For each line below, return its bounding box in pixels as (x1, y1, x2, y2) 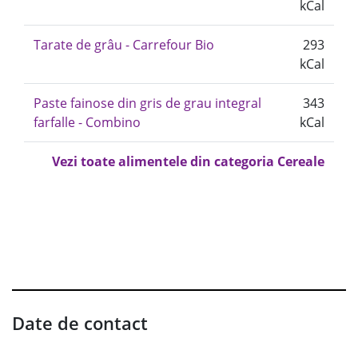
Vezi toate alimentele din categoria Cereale (52, 153, 324, 170)
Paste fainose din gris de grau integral (34, 94, 261, 112)
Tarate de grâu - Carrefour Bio (34, 36, 214, 54)
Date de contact (12, 311, 148, 335)
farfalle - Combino (34, 113, 141, 131)
